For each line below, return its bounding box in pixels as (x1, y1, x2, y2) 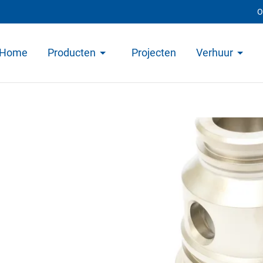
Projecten (131, 46, 176, 59)
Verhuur (196, 46, 233, 59)
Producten (48, 46, 96, 59)
